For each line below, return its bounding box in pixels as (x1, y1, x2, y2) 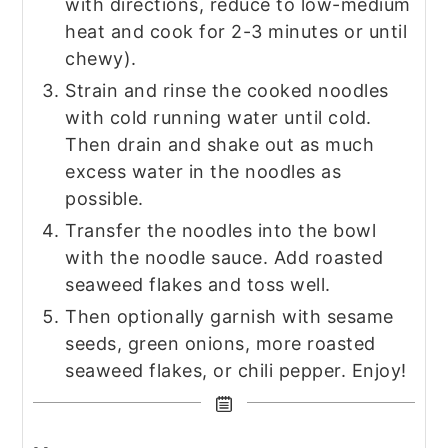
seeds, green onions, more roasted (65, 332, 376, 354)
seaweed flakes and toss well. (65, 273, 331, 295)
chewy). (65, 47, 137, 69)
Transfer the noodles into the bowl (65, 219, 377, 241)
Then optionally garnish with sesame (65, 305, 394, 327)
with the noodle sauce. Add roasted (65, 246, 384, 268)
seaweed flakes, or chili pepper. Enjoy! (65, 359, 407, 381)
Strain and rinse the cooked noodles (65, 79, 389, 101)
